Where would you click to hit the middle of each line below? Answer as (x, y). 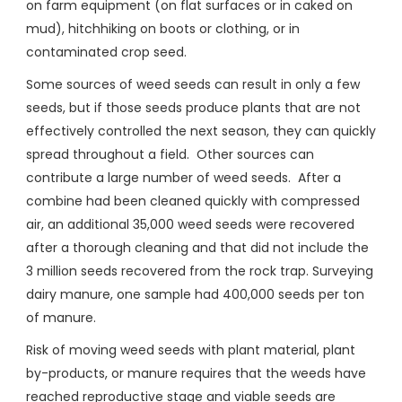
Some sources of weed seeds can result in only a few (193, 85)
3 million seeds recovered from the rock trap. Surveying (200, 271)
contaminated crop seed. (106, 52)
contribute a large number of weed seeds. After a (184, 178)
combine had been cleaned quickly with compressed (193, 201)
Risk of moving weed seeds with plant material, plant (191, 350)
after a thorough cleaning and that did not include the (197, 248)
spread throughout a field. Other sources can (170, 155)
